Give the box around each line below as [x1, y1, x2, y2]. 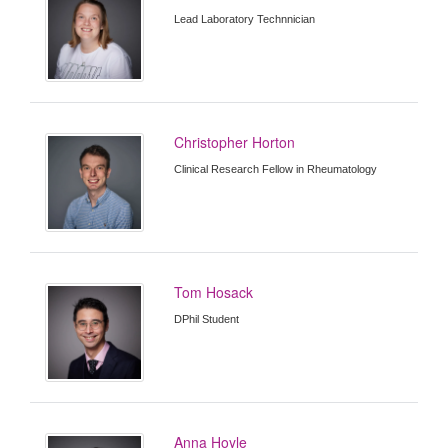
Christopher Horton [174, 131, 296, 152]
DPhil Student [174, 313, 240, 326]
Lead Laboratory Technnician [174, 12, 316, 25]
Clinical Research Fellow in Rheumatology [174, 162, 378, 175]
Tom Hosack [174, 282, 254, 303]
